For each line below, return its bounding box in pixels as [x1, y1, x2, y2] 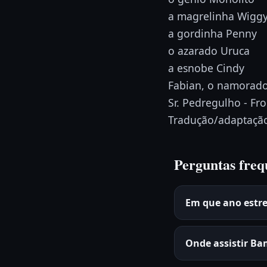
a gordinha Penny [168, 26, 257, 41]
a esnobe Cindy [168, 60, 244, 75]
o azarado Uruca [168, 43, 250, 58]
